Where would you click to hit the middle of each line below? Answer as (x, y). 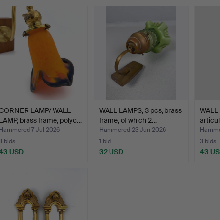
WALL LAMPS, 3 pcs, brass (141, 111)
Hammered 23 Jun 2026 (133, 130)
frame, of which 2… (128, 121)
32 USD (111, 152)
